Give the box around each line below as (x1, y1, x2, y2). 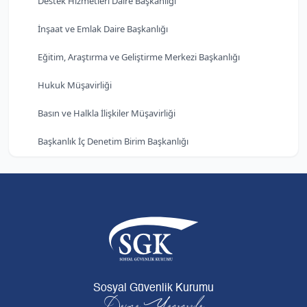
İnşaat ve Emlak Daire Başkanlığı (38, 22, 168, 35)
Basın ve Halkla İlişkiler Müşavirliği (38, 106, 175, 119)
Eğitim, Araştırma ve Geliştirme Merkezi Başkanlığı (38, 50, 240, 63)
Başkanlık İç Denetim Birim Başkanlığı (38, 134, 188, 147)
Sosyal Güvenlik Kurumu (93, 283, 214, 294)
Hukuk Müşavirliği (38, 78, 112, 91)
